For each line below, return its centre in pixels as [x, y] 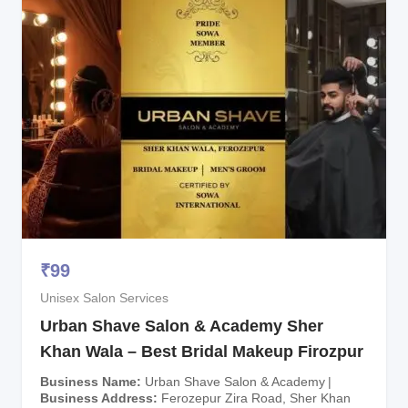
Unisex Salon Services [104, 298]
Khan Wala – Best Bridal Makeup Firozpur [202, 352]
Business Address [97, 398]
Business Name [88, 382]
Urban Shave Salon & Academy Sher [182, 326]
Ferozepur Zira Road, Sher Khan [256, 398]
